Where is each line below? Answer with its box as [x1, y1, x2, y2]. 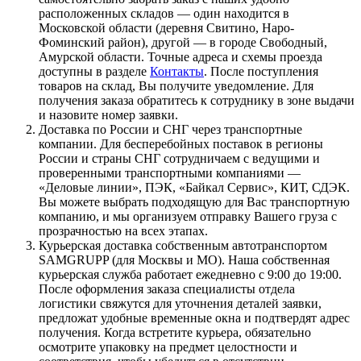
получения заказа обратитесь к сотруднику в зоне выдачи [39, 93, 355, 107]
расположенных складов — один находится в [39, 6, 289, 20]
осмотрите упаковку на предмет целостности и [39, 339, 297, 354]
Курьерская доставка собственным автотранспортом [39, 238, 327, 252]
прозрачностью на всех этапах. [39, 223, 208, 238]
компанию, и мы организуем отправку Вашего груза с [39, 209, 337, 223]
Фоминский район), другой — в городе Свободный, [39, 35, 327, 49]
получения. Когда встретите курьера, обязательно [39, 325, 311, 339]
